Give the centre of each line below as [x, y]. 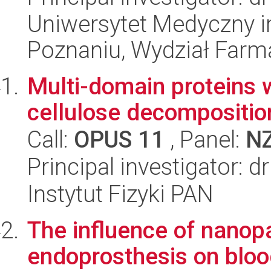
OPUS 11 [119, 139]
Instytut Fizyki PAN [120, 194]
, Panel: [205, 139]
